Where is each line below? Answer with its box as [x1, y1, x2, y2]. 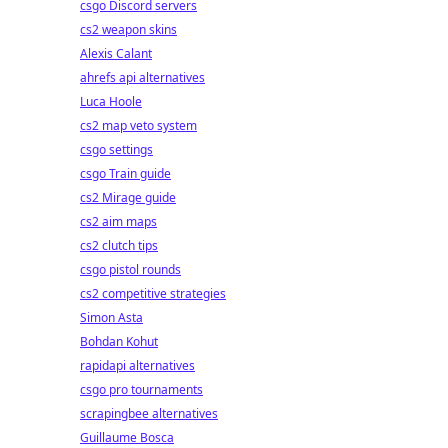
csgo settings [80, 141, 153, 158]
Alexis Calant [80, 45, 152, 62]
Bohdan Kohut [80, 333, 158, 350]
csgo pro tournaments [80, 381, 203, 398]
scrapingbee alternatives [80, 405, 218, 422]
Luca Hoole [80, 93, 142, 110]
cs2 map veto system [80, 117, 197, 134]
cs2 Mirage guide [80, 189, 176, 206]
